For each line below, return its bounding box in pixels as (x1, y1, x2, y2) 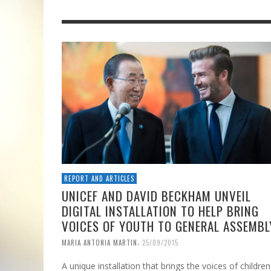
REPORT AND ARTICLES (64, 174, 134, 184)
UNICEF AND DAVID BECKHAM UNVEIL (62, 186, 251, 206)
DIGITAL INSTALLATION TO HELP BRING (62, 201, 259, 221)
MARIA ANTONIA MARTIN (62, 238, 137, 248)
